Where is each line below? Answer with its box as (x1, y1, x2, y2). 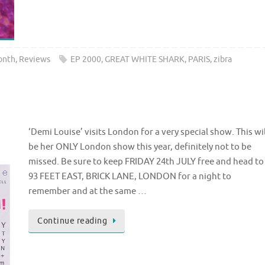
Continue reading (37, 216, 107, 227)
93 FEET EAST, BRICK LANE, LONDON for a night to (28, 171, 231, 183)
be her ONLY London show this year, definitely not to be (28, 141, 251, 153)
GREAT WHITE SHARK (104, 54, 185, 65)
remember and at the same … (28, 186, 147, 198)
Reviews (18, 54, 50, 65)
